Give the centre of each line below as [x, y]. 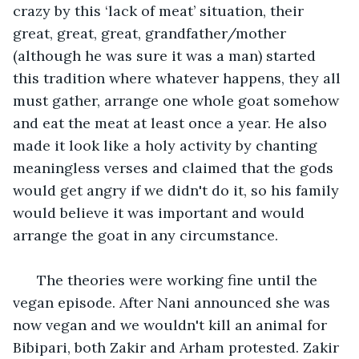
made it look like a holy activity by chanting [167, 145]
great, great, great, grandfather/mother [151, 33]
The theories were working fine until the [175, 280]
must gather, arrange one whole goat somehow [178, 100]
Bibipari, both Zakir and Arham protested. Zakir [178, 347]
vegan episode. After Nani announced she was [173, 302]
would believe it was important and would [161, 212]
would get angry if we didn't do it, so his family [178, 190]
